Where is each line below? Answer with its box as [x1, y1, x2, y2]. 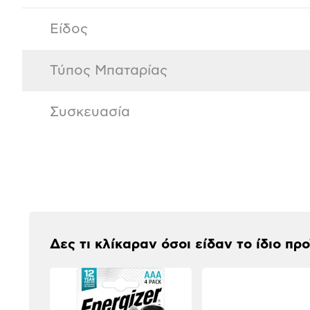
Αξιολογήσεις [21, 179, 147, 199]
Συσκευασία [50, 105, 130, 120]
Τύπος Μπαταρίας [50, 64, 167, 78]
